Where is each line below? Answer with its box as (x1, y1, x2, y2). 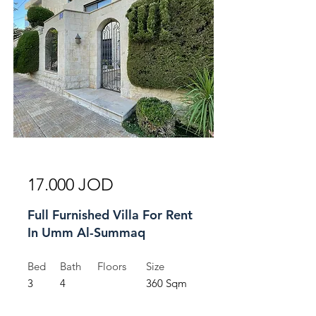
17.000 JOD (28, 174, 114, 195)
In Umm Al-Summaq (28, 224, 145, 241)
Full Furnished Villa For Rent (28, 207, 193, 223)
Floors (97, 260, 126, 273)
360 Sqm (146, 276, 187, 290)
